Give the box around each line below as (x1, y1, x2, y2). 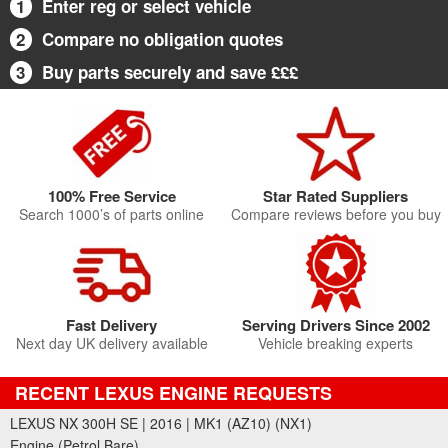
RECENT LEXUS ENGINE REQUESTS (15, 380, 332, 406)
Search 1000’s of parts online (19, 204, 205, 224)
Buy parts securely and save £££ (42, 60, 298, 84)
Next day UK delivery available (15, 333, 208, 353)
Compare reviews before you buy (230, 204, 441, 224)
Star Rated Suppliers (263, 185, 409, 207)
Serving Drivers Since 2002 (241, 314, 430, 336)
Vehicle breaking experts (258, 333, 414, 353)
